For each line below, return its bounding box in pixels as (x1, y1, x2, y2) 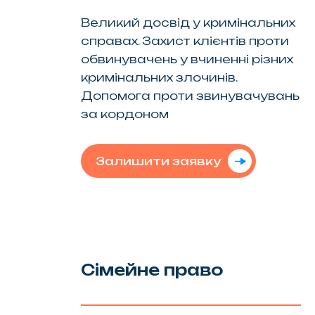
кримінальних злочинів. (80, 70, 237, 84)
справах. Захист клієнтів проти (80, 33, 289, 48)
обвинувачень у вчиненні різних (80, 51, 293, 66)
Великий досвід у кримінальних (80, 15, 295, 30)
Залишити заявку (95, 153, 221, 168)
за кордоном (80, 106, 169, 121)
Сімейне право (80, 259, 223, 279)
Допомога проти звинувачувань (80, 88, 300, 103)
